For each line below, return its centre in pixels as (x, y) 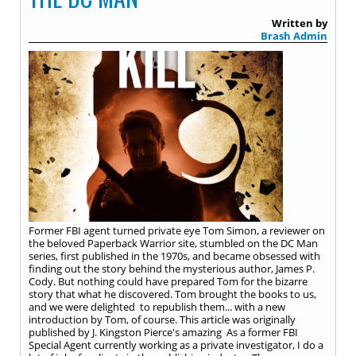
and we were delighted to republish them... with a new (157, 307)
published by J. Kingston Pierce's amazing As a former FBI (163, 332)
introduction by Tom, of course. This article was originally (162, 319)
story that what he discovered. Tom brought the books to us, (172, 294)
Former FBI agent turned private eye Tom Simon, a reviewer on (177, 230)
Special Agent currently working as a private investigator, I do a (176, 345)
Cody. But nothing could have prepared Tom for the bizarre (168, 281)
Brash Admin (294, 36)
